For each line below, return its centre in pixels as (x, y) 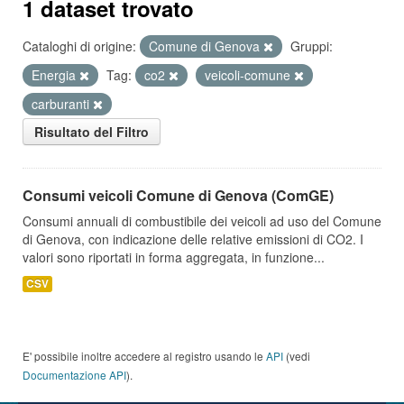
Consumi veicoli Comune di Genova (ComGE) (178, 195)
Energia (55, 75)
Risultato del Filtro (92, 132)
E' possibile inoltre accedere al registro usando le (144, 356)
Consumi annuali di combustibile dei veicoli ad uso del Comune (202, 221)
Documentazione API (74, 375)
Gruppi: (312, 46)
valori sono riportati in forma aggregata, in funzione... (174, 257)
